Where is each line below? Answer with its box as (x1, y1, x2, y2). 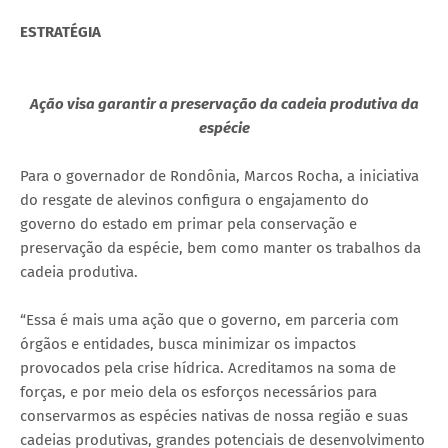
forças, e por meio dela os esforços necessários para (20, 382, 377, 401)
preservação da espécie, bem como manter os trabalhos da (20, 238, 421, 257)
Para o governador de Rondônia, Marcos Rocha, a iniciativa (20, 166, 419, 185)
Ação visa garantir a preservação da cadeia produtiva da (29, 94, 419, 113)
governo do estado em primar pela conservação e (20, 214, 357, 233)
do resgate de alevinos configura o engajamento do (20, 190, 369, 209)
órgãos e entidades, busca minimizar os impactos (20, 334, 356, 353)
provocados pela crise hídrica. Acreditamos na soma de (20, 358, 396, 377)
